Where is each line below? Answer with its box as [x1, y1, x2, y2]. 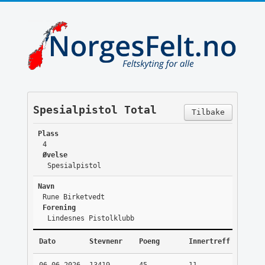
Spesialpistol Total [33, 104, 157, 117]
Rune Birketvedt [42, 193, 105, 202]
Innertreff [188, 237, 230, 246]
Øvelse [42, 151, 67, 160]
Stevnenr [89, 237, 122, 246]
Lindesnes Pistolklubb [47, 214, 134, 223]
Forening [42, 203, 76, 212]
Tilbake [191, 108, 225, 117]
